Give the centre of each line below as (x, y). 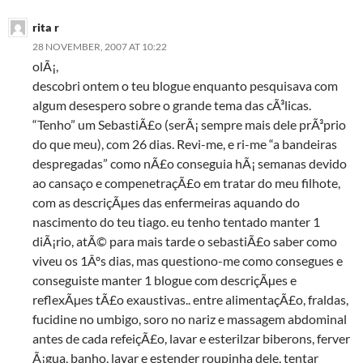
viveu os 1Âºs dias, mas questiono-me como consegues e (188, 261)
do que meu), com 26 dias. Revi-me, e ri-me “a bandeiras (185, 144)
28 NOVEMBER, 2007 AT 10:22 (100, 47)
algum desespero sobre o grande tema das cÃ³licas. (172, 105)
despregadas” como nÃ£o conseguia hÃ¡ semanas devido (190, 163)
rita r (46, 27)
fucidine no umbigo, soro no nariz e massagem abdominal (190, 319)
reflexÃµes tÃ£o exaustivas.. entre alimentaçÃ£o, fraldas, (190, 299)
